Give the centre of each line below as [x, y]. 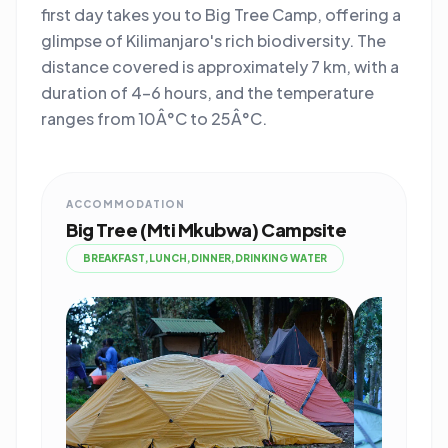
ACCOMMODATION [125, 204]
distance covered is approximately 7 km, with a [220, 66]
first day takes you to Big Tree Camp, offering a [221, 14]
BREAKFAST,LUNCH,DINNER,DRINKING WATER [205, 258]
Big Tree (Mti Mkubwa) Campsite [206, 229]
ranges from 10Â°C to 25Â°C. [154, 118]
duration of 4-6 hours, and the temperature [207, 92]
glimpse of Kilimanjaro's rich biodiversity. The [213, 40]
